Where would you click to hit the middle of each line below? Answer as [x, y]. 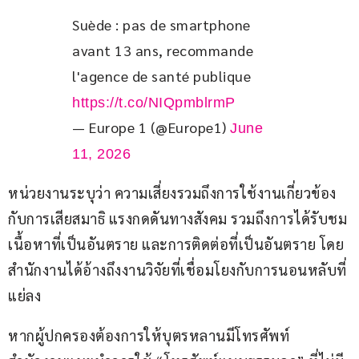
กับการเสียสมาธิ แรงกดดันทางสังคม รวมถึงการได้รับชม [177, 219]
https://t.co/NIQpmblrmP [154, 103]
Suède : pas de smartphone [163, 25]
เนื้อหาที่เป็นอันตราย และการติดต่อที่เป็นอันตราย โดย [176, 244]
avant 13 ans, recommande [165, 50]
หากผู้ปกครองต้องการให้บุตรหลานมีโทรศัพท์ [151, 336]
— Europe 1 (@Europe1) [151, 127]
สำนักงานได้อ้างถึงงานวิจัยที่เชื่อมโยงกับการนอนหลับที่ [177, 270]
